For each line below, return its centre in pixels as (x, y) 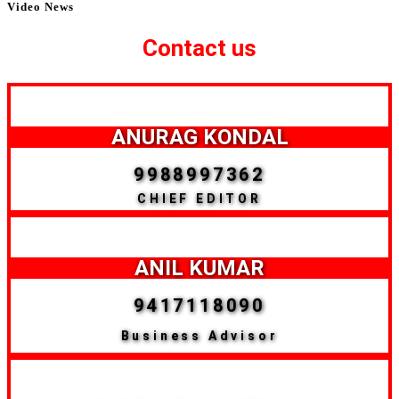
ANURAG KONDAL (199, 138)
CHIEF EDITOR (199, 199)
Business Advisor (199, 335)
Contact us (199, 48)
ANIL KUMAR (199, 269)
